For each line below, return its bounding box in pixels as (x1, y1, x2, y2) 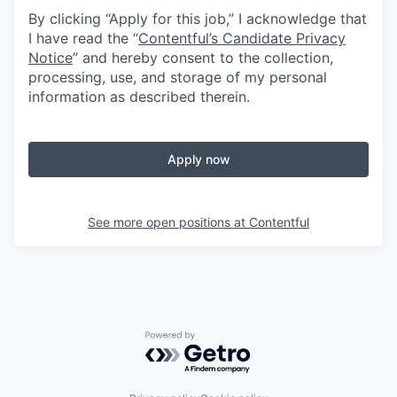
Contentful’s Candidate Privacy (138, 28, 346, 47)
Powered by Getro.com (144, 330, 300, 348)
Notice (28, 48, 73, 66)
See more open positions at (88, 214, 249, 230)
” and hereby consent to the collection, (73, 48, 333, 66)
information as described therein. (28, 87, 250, 105)
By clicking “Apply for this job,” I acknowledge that (28, 9, 367, 27)
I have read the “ (28, 28, 138, 47)
